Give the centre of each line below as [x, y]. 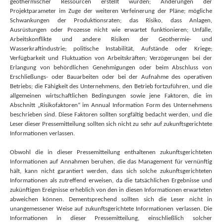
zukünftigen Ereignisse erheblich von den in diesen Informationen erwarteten [111, 190]
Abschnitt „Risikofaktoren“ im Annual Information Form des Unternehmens [111, 105]
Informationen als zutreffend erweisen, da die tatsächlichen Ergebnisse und [111, 181]
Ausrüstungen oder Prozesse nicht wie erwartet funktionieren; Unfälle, [111, 30]
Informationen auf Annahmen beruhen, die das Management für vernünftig [111, 162]
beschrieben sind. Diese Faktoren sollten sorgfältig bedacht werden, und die [111, 115]
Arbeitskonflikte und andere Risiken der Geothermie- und [111, 39]
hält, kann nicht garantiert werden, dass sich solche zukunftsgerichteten [111, 171]
